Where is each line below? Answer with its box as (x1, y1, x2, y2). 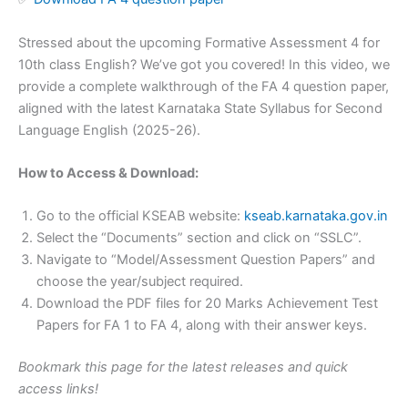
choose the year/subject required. (36, 273, 243, 291)
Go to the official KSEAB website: (36, 208, 244, 225)
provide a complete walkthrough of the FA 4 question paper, (18, 77, 389, 95)
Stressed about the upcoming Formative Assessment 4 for (18, 34, 380, 51)
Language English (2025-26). (18, 121, 200, 138)
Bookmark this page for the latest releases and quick (18, 359, 348, 376)
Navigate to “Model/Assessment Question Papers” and (36, 251, 375, 269)
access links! (18, 381, 98, 398)
